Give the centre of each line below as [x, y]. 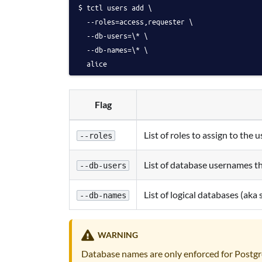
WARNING [118, 235]
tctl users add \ [119, 7]
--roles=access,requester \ [136, 21]
